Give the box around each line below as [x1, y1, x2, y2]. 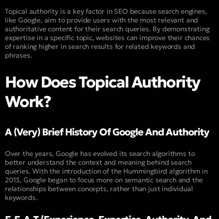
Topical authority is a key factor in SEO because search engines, [5, 6, 207, 16]
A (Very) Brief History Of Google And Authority [5, 125, 209, 138]
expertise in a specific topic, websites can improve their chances [5, 33, 210, 42]
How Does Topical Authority [5, 72, 200, 92]
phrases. [5, 50, 32, 60]
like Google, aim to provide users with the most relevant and [5, 15, 198, 24]
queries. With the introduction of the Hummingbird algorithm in [5, 166, 208, 175]
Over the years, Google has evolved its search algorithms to [5, 149, 195, 158]
